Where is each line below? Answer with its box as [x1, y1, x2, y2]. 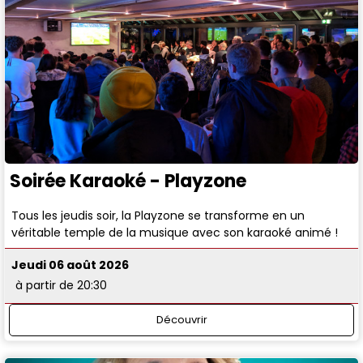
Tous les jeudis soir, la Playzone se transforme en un [11, 207, 305, 224]
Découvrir [156, 311, 207, 327]
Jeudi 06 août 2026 [11, 257, 130, 274]
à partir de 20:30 [15, 277, 108, 294]
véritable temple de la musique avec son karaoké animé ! [11, 224, 339, 241]
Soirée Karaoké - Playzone [10, 168, 246, 194]
